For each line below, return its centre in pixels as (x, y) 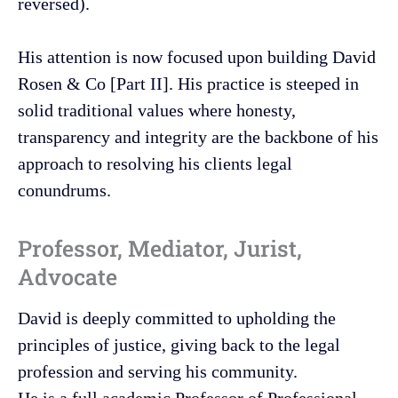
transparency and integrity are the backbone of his (198, 136)
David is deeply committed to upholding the (177, 318)
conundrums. (67, 190)
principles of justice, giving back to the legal (179, 344)
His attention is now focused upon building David (197, 56)
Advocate (68, 276)
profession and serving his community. (158, 371)
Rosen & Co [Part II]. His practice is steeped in (188, 83)
